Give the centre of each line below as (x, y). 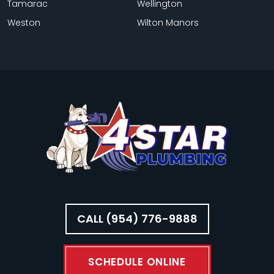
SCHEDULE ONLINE (137, 262)
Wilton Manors (168, 22)
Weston (24, 22)
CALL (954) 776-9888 (137, 219)
